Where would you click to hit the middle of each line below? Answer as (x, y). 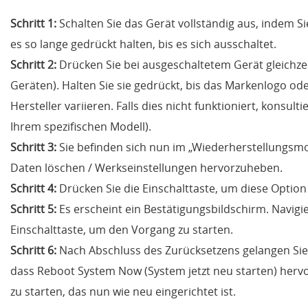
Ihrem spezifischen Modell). (81, 127)
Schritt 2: (33, 65)
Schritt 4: (33, 189)
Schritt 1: (33, 24)
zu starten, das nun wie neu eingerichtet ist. (123, 292)
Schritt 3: (33, 147)
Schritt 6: (33, 251)
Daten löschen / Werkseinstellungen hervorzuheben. (146, 168)
